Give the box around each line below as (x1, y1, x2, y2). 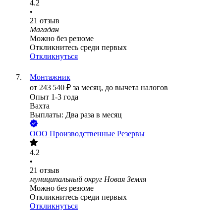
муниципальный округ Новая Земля (30, 175, 146, 184)
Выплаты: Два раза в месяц (30, 111, 122, 119)
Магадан (30, 25, 59, 34)
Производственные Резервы (50, 129, 145, 138)
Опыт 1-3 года (30, 93, 78, 102)
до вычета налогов (105, 83, 168, 92)
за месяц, (73, 83, 105, 92)
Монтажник (30, 73, 70, 82)
